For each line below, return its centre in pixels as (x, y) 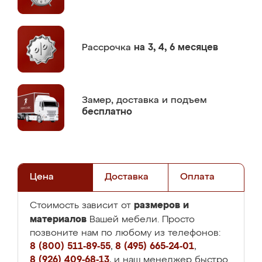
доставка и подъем (161, 100)
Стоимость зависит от (82, 206)
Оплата (197, 177)
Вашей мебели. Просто (141, 220)
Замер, (99, 100)
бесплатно (107, 112)
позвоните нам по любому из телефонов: (125, 233)
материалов (58, 219)
